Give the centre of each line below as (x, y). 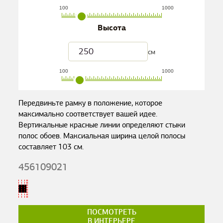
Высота (111, 28)
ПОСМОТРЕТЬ (111, 212)
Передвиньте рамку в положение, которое (91, 103)
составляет (39, 147)
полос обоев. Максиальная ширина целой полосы (102, 136)
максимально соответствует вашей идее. (88, 114)
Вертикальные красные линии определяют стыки (102, 125)
